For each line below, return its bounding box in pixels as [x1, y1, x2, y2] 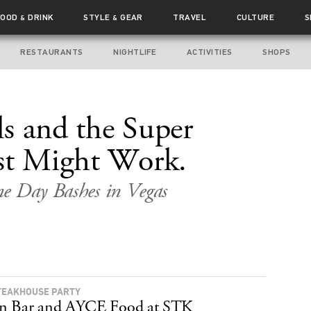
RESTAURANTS [20, 47, 83, 57]
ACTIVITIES [186, 47, 233, 57]
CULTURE [236, 12, 275, 22]
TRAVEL [173, 12, 207, 22]
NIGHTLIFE [113, 47, 157, 57]
